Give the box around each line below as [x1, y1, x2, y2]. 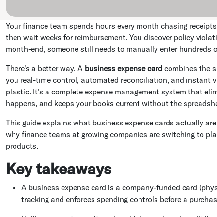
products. [6, 140, 38, 151]
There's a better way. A [6, 63, 85, 73]
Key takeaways [6, 158, 111, 178]
